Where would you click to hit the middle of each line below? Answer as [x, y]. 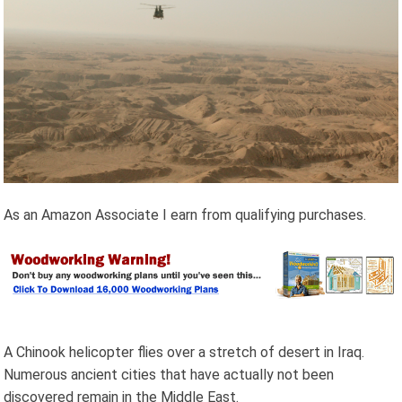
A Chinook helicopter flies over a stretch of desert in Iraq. [184, 352]
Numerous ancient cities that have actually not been [169, 374]
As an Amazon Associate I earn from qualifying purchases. [185, 214]
